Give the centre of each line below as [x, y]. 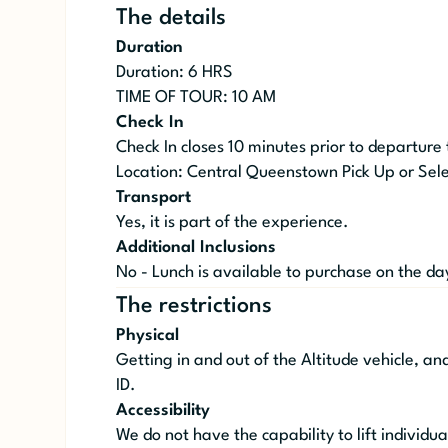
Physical [147, 336]
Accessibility [162, 411]
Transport [153, 198]
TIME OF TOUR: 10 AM [195, 98]
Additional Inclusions [195, 248]
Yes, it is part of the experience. [232, 223]
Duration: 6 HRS [174, 73]
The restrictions [193, 306]
